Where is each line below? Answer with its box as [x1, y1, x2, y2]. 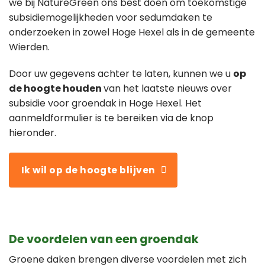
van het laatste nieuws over [104, 82, 232, 96]
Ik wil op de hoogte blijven [21, 164, 156, 177]
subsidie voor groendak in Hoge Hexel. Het [9, 96, 202, 111]
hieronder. [9, 126, 56, 140]
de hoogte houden [9, 82, 104, 96]
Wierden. [9, 40, 50, 54]
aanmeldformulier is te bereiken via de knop [9, 111, 214, 125]
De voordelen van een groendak [9, 231, 199, 247]
